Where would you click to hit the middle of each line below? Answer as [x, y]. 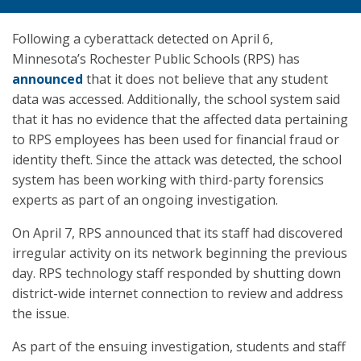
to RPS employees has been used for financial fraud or [176, 139]
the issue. [41, 313]
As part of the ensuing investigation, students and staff [179, 346]
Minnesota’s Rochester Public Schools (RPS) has [156, 59]
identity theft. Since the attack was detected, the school [177, 160]
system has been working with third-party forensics [168, 180]
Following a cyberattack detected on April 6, [143, 39]
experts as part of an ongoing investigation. [145, 200]
